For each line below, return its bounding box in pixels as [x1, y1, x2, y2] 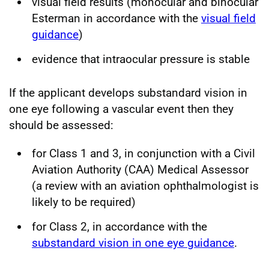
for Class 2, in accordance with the [32, 219, 207, 234]
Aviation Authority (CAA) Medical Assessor [32, 162, 249, 177]
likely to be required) [32, 195, 136, 209]
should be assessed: [9, 118, 113, 132]
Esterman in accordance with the [32, 11, 201, 25]
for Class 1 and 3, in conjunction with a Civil [32, 146, 255, 160]
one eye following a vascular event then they [9, 101, 234, 116]
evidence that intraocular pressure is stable [32, 52, 250, 66]
